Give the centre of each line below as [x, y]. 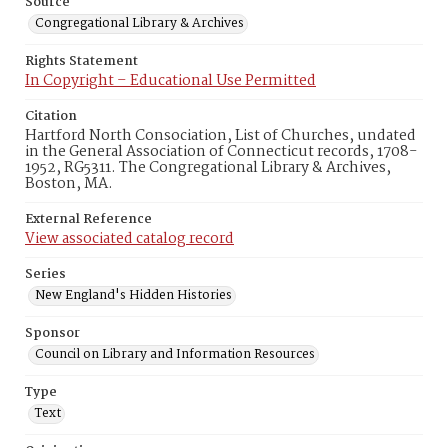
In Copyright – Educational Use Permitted [170, 81]
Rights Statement [81, 61]
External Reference [88, 219]
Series [45, 274]
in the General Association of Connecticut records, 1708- [221, 152]
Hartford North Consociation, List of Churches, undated [220, 136]
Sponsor [52, 333]
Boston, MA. [69, 184]
